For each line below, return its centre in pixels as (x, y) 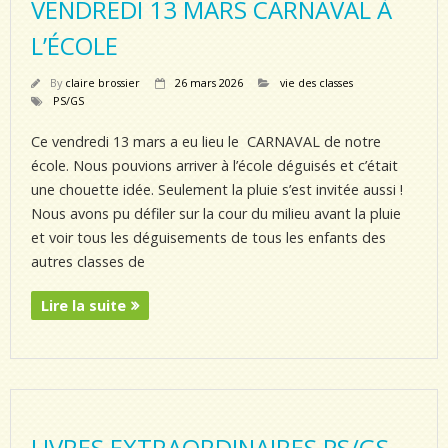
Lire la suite (83, 305)
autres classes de (88, 261)
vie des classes (316, 82)
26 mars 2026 (209, 82)
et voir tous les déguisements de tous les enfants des (208, 237)
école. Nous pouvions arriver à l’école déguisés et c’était (214, 165)
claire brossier (102, 82)
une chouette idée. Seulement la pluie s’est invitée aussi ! (219, 189)
